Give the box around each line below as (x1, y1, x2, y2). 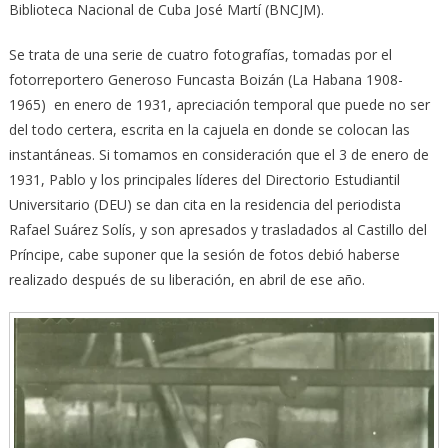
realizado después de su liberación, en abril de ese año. (8, 269, 365, 289)
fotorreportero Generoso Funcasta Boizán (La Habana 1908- (8, 69, 403, 89)
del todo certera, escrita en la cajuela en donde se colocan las (8, 119, 410, 139)
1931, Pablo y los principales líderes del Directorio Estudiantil (8, 169, 400, 189)
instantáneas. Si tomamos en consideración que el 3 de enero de (8, 144, 429, 164)
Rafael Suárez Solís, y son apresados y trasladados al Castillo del (8, 219, 427, 239)
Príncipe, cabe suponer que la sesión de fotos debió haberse (8, 244, 400, 264)
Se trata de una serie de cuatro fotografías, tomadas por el (8, 44, 392, 64)
